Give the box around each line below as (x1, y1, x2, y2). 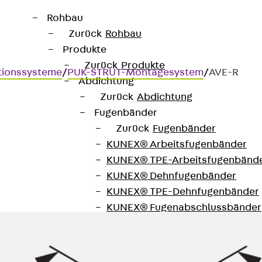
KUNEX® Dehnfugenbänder (106, 171, 236, 181)
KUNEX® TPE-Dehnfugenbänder (106, 187, 259, 197)
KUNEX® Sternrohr (106, 250, 196, 260)
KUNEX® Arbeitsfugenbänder (106, 139, 247, 150)
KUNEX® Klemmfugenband (106, 218, 235, 229)
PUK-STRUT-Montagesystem (67, 67, 204, 78)
